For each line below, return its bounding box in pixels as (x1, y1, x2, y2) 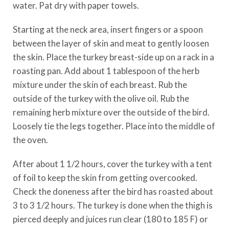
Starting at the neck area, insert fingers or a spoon (13, 24, 203, 35)
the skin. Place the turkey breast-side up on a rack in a (13, 52, 214, 62)
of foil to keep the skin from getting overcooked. (13, 172, 197, 183)
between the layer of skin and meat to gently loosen (13, 38, 209, 49)
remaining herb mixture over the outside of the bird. (13, 107, 210, 118)
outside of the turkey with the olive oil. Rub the (13, 93, 189, 104)
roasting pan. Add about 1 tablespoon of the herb (13, 65, 199, 76)
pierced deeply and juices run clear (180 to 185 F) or (13, 214, 208, 224)
